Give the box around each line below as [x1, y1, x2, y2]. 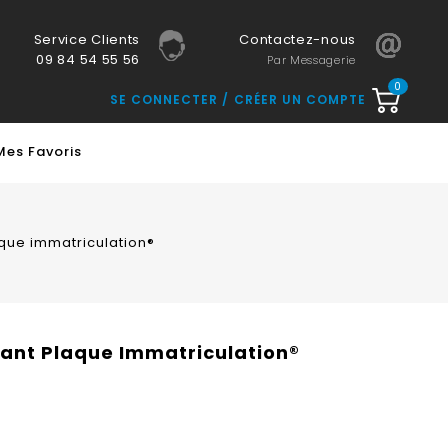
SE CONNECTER [110, 91, 222, 108]
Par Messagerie [267, 52, 356, 68]
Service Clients [33, 30, 141, 49]
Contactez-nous [239, 30, 356, 49]
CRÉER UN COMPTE [234, 91, 366, 108]
